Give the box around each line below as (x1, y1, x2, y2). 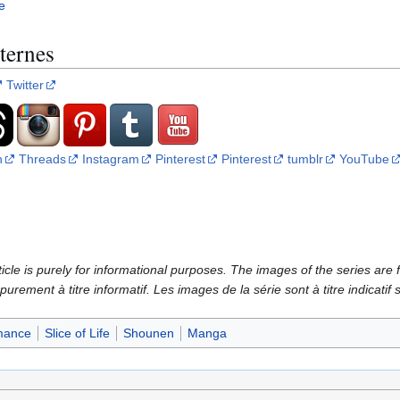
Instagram (82, 152, 139, 167)
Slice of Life (44, 326, 110, 341)
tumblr (287, 152, 323, 167)
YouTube (339, 152, 389, 167)
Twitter (6, 78, 44, 93)
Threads (19, 152, 66, 167)
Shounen (122, 326, 174, 341)
